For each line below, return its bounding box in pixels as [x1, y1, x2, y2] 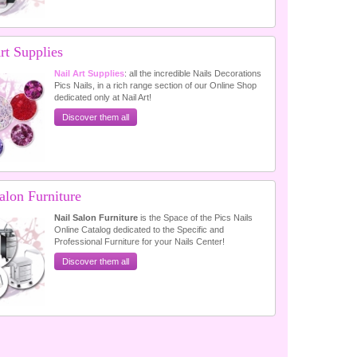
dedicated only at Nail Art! [54, 92, 152, 102]
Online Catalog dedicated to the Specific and [54, 225, 225, 234]
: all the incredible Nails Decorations [124, 69, 262, 78]
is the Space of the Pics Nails [138, 213, 253, 222]
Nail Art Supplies [54, 69, 125, 78]
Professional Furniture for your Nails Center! [54, 237, 226, 246]
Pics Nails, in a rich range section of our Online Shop [54, 80, 257, 90]
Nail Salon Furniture [54, 213, 139, 222]
